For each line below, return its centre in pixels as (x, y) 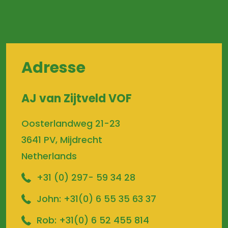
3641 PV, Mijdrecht (62, 140)
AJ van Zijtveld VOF (77, 98)
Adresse (53, 68)
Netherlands (49, 156)
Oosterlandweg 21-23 (71, 123)
